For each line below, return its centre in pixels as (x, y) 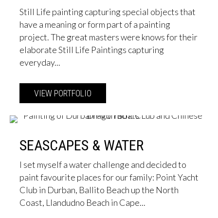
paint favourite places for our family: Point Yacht (109, 177)
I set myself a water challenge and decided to (103, 165)
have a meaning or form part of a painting (95, 25)
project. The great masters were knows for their (109, 37)
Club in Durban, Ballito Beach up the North (99, 190)
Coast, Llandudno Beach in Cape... (82, 203)
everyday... (40, 63)
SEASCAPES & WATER (82, 145)
